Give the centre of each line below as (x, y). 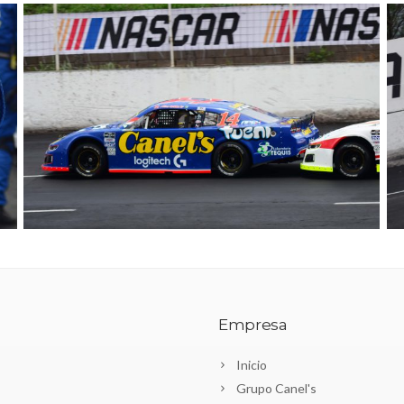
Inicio (252, 364)
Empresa (253, 324)
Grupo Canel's (276, 388)
